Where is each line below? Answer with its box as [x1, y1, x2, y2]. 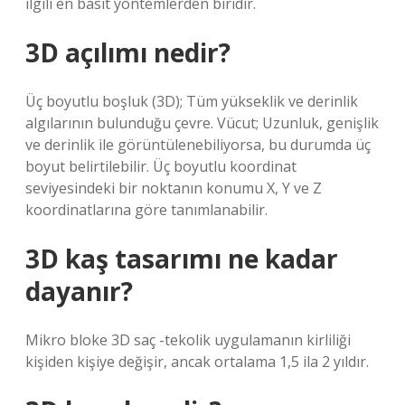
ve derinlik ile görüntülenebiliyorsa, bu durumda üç [25, 135, 371, 155]
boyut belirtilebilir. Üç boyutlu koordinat [25, 156, 297, 176]
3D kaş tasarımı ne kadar [25, 241, 338, 276]
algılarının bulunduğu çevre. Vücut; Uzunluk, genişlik [25, 113, 379, 133]
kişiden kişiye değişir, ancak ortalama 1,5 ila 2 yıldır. [25, 352, 369, 372]
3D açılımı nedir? [25, 35, 231, 70]
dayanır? [25, 274, 133, 308]
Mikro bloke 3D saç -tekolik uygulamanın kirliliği [25, 330, 351, 350]
